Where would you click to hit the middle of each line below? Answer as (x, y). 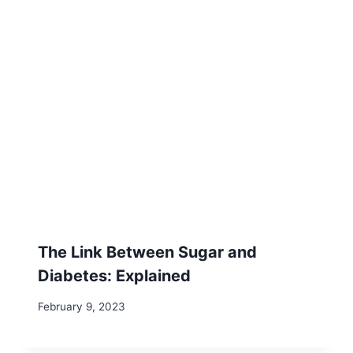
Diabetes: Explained (114, 275)
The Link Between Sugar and (147, 252)
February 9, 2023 (82, 306)
